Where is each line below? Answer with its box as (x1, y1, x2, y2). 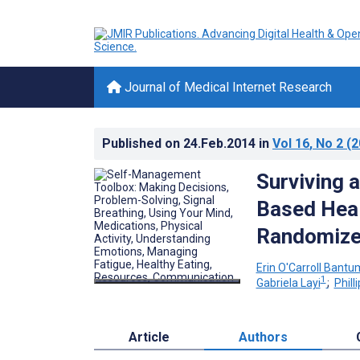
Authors (238, 329, 288, 346)
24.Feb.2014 (183, 136, 259, 151)
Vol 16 (272, 136, 309, 151)
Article (128, 329, 170, 346)
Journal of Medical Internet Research (121, 80, 332, 95)
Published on (102, 136, 183, 151)
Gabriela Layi (256, 276, 321, 290)
